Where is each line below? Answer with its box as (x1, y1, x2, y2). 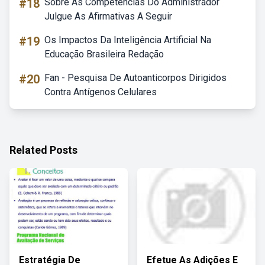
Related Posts (9, 144, 77, 156)
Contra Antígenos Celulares (44, 86, 157, 98)
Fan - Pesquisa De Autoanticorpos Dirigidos (44, 72, 227, 83)
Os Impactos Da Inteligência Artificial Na (44, 34, 211, 46)
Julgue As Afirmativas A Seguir (44, 11, 172, 22)
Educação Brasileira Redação (44, 49, 164, 60)
